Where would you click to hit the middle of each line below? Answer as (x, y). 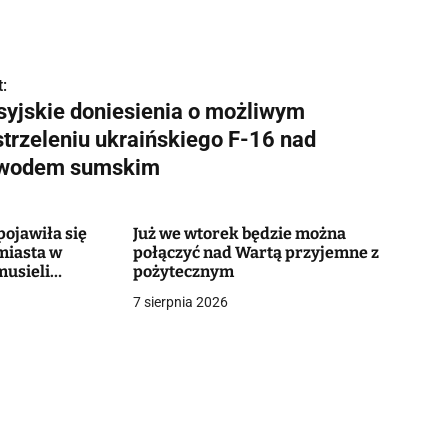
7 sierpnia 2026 (180, 302)
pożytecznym (183, 271)
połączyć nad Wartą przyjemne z (255, 252)
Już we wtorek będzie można (239, 233)
